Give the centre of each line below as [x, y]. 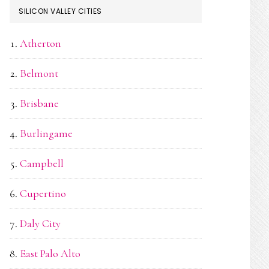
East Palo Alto [50, 253]
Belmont [39, 73]
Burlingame [46, 133]
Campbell [42, 163]
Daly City [40, 223]
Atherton [41, 43]
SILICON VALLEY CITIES [60, 11]
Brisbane [39, 103]
